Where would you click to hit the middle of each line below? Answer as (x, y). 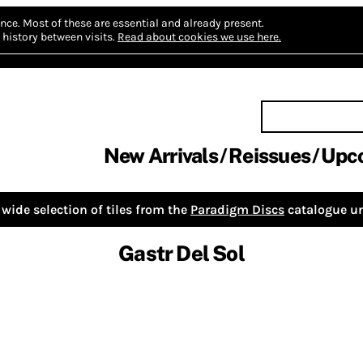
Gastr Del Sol (181, 254)
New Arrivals (160, 156)
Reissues (269, 156)
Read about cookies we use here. (199, 37)
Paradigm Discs (237, 209)
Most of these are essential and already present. (143, 23)
